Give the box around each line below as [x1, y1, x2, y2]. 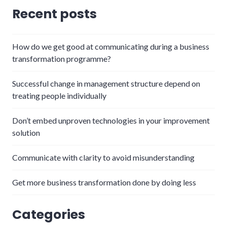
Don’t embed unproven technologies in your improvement [12, 115, 210, 125]
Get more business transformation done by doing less [12, 177, 196, 187]
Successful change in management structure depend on [12, 78, 200, 88]
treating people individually [12, 90, 106, 100]
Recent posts [12, 5, 97, 23]
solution [12, 127, 40, 137]
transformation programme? [12, 53, 111, 63]
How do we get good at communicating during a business [12, 41, 209, 51]
